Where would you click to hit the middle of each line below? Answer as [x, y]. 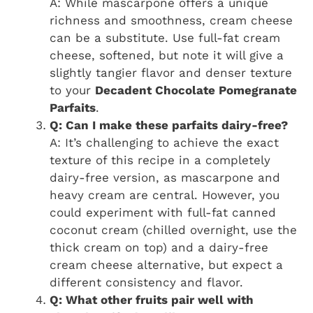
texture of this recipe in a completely [160, 160]
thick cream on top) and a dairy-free [159, 247]
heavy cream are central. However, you [165, 195]
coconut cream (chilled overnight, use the [173, 230]
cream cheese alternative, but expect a [166, 264]
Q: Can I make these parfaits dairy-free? [169, 125]
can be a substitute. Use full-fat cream [165, 37]
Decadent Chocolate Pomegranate [196, 90]
